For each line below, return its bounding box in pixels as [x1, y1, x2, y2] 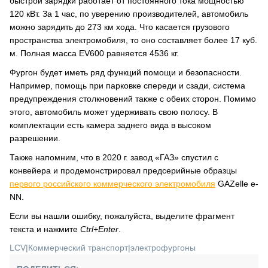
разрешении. [10, 133, 63, 143]
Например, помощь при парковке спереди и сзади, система [10, 81, 245, 90]
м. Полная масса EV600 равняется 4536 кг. [10, 48, 181, 58]
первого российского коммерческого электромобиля [10, 179, 215, 188]
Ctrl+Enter [80, 224, 118, 234]
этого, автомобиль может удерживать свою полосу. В [10, 107, 218, 117]
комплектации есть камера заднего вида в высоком [10, 120, 211, 130]
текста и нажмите [10, 224, 80, 234]
